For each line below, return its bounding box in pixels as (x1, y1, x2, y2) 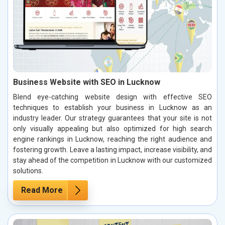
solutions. (13, 167, 43, 175)
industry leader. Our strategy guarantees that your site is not (13, 114, 212, 123)
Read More (21, 185, 63, 195)
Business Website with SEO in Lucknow (13, 77, 160, 87)
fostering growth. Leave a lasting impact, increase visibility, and (13, 146, 212, 154)
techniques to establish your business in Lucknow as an (13, 103, 212, 112)
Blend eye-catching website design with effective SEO (13, 93, 212, 101)
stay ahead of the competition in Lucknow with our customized (13, 156, 212, 165)
